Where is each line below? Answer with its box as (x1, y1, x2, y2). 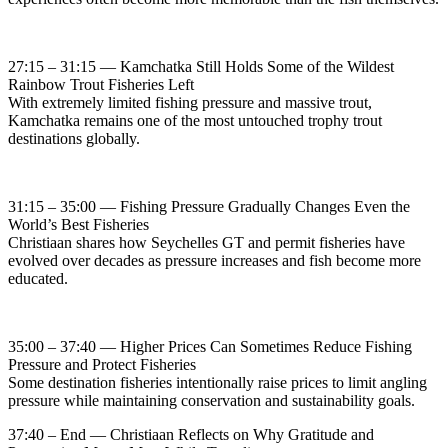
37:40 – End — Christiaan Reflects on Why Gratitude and (8, 425, 374, 443)
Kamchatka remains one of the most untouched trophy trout (8, 111, 382, 129)
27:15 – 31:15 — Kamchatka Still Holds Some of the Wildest (8, 57, 394, 75)
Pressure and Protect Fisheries (8, 355, 196, 373)
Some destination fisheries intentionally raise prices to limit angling (8, 373, 427, 391)
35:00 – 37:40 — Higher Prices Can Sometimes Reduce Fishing (8, 337, 412, 355)
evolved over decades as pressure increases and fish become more (8, 251, 421, 269)
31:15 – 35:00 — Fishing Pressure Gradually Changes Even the (8, 197, 410, 215)
